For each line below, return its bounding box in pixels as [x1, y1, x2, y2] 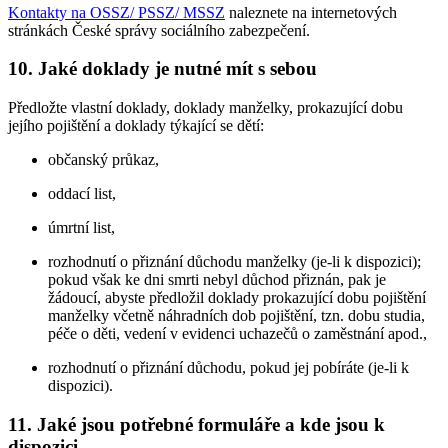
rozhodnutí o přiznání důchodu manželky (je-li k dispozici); [48, 252, 421, 270]
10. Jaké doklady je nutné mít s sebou [8, 58, 317, 80]
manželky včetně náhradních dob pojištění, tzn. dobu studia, [48, 306, 425, 324]
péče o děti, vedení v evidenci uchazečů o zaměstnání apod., [48, 324, 427, 342]
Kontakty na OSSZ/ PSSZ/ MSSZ [8, 3, 225, 21]
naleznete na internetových [225, 3, 397, 21]
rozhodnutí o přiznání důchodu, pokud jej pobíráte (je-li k [48, 358, 409, 376]
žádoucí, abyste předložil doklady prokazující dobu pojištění [48, 288, 426, 306]
